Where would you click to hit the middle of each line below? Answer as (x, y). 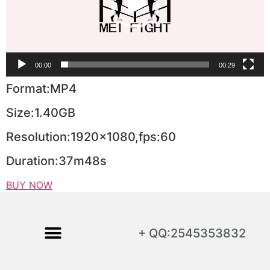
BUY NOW (29, 185)
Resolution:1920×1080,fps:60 (91, 137)
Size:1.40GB (41, 113)
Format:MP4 (41, 89)
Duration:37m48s (56, 161)
